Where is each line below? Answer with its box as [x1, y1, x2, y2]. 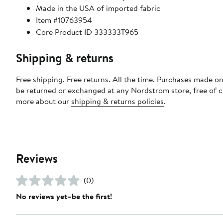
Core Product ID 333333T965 [36, 26, 138, 38]
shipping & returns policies [71, 96, 164, 107]
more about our [16, 96, 71, 107]
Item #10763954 [36, 14, 92, 26]
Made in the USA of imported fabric [36, 2, 160, 14]
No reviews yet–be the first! [16, 191, 112, 202]
